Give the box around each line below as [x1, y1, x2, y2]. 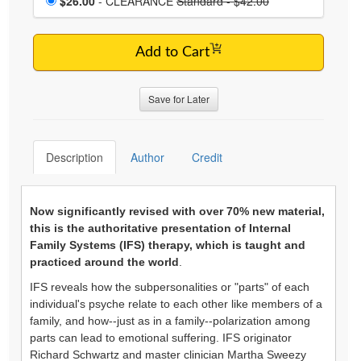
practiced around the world [30, 255, 179, 268]
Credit [192, 148, 222, 165]
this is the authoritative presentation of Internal [30, 221, 291, 234]
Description [46, 148, 103, 165]
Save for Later [147, 91, 210, 106]
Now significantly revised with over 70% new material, [30, 204, 325, 218]
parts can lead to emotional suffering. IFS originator [30, 330, 292, 344]
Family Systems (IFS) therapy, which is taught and [30, 238, 305, 251]
